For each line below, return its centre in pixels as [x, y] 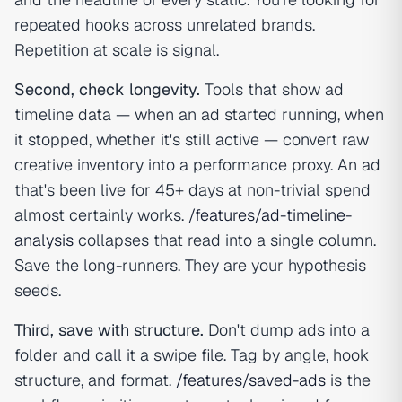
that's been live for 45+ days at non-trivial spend [192, 190]
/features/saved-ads [251, 380]
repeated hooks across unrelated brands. [165, 25]
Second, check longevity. [107, 90]
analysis [44, 240]
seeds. [38, 291]
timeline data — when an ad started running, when [199, 115]
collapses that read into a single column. [225, 240]
